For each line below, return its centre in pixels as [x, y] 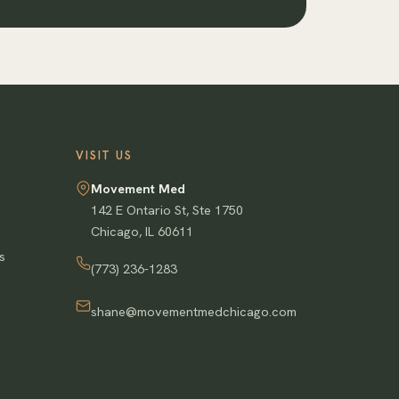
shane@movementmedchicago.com [194, 311]
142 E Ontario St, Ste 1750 [167, 210]
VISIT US [104, 155]
